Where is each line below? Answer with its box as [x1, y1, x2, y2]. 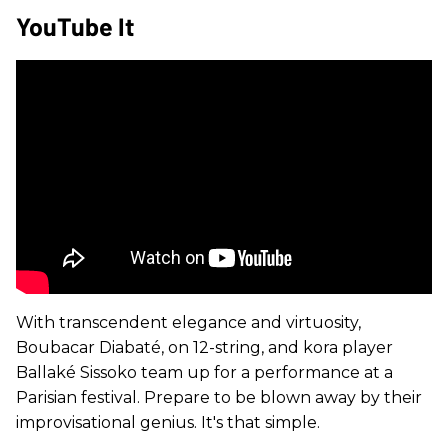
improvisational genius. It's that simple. [16, 412, 320, 432]
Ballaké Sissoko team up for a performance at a [16, 362, 393, 382]
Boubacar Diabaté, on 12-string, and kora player [16, 337, 393, 357]
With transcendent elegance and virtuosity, [16, 312, 361, 332]
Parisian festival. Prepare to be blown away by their [16, 387, 422, 407]
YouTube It [16, 10, 135, 41]
